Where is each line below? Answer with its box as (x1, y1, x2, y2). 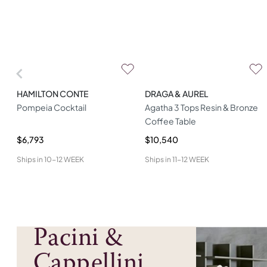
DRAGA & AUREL (145, 88, 208, 99)
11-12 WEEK (172, 155, 209, 164)
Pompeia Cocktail (17, 102, 86, 113)
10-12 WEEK (44, 155, 84, 164)
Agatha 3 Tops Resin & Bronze (145, 102, 258, 113)
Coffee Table (145, 116, 196, 126)
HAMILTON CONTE (17, 88, 88, 99)
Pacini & (33, 226, 124, 252)
